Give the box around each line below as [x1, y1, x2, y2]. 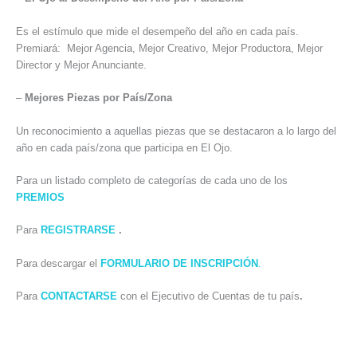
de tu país [253, 290, 300, 303]
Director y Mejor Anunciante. [16, 58, 147, 71]
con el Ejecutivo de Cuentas [120, 290, 250, 303]
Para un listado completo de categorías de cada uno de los [16, 175, 288, 187]
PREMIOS [16, 191, 65, 204]
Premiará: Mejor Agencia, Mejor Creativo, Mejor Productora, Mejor [16, 41, 323, 54]
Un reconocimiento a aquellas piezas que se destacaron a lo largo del [16, 124, 336, 137]
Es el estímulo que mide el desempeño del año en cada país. [16, 25, 299, 37]
